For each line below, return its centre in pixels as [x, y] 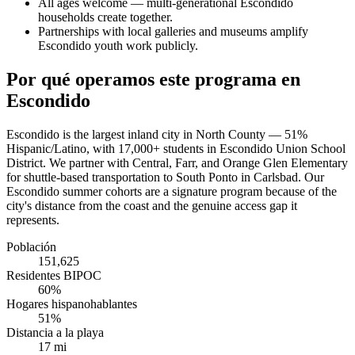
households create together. [105, 17]
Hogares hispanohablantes [72, 304]
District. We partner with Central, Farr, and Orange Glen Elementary [177, 163]
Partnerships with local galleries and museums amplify [173, 32]
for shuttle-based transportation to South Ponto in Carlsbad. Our [165, 177]
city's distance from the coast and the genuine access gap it [152, 206]
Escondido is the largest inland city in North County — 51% [157, 135]
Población [31, 247]
